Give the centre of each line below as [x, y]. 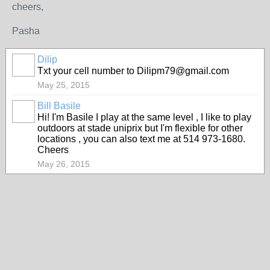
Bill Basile [59, 106]
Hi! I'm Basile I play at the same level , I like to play [144, 117]
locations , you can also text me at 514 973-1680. [141, 139]
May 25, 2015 [64, 85]
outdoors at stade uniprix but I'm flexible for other [140, 128]
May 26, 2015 [64, 164]
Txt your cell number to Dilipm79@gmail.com [133, 71]
